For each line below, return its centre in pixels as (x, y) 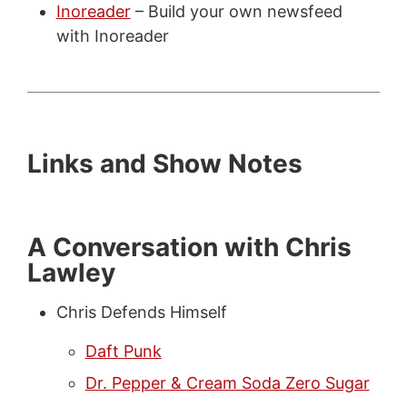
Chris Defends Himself (141, 312)
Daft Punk (123, 351)
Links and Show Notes (164, 163)
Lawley (71, 272)
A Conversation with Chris (189, 247)
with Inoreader (112, 35)
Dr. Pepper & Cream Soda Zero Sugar (227, 382)
